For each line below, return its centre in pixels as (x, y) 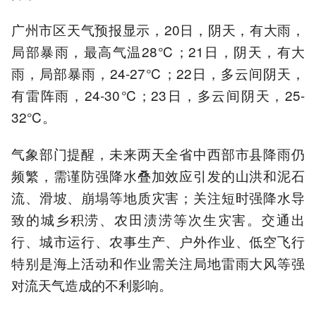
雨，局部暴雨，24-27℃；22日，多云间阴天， (158, 73)
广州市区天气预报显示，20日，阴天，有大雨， (158, 29)
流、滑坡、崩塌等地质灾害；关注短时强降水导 (158, 197)
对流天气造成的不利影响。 (92, 285)
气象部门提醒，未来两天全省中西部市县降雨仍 (158, 154)
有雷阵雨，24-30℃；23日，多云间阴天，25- (158, 95)
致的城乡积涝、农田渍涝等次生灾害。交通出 (158, 219)
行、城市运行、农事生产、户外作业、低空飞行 (158, 241)
